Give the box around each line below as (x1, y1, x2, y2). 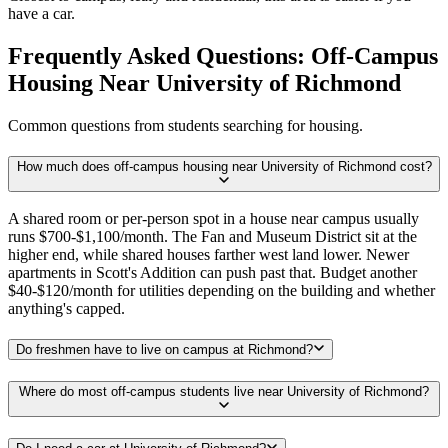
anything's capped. (8, 300, 125, 318)
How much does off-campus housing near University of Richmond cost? (16, 158, 432, 174)
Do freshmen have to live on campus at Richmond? (16, 342, 313, 358)
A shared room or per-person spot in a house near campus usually (8, 210, 419, 228)
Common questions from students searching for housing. (8, 116, 363, 134)
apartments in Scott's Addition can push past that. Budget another (8, 264, 417, 282)
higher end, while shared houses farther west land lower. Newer (8, 246, 409, 264)
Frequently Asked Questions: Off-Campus (8, 43, 438, 70)
